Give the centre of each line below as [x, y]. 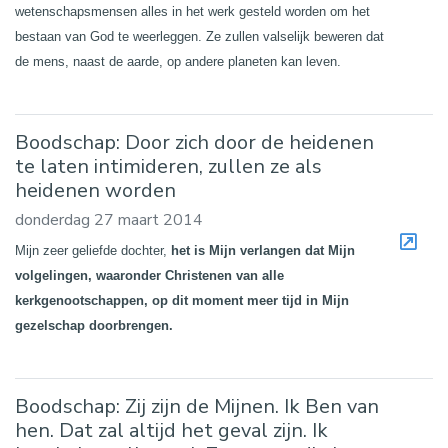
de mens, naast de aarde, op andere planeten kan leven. [180, 62]
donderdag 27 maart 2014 [109, 220]
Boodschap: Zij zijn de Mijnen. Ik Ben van [197, 407]
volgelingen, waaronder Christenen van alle [149, 276]
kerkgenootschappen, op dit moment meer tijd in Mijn [182, 301]
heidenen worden [95, 191]
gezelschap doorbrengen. [94, 326]
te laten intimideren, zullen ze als [168, 167]
